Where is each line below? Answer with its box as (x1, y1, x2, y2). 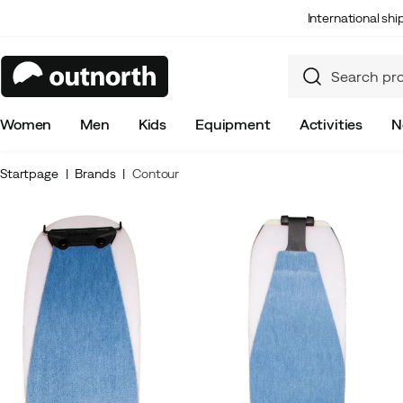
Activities (299, 116, 363, 132)
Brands (75, 166, 116, 181)
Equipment (195, 116, 271, 132)
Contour (132, 166, 180, 181)
